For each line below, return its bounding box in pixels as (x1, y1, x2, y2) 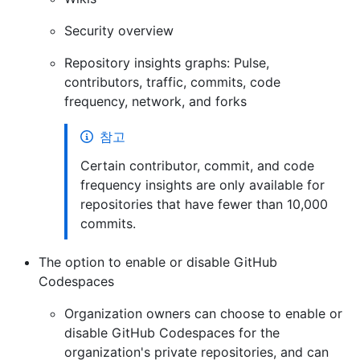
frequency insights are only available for (80, 176, 325, 193)
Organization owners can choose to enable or (64, 305, 342, 321)
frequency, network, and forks (64, 92, 247, 109)
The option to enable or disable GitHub (39, 253, 277, 270)
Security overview (64, 22, 174, 39)
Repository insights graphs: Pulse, (64, 54, 269, 71)
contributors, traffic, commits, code (64, 73, 280, 90)
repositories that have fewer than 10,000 (80, 195, 328, 212)
